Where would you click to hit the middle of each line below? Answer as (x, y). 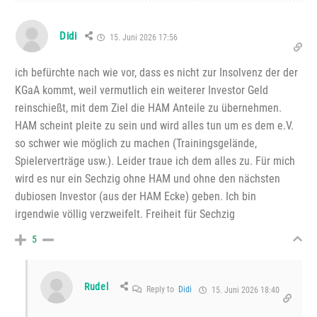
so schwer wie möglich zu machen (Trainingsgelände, (136, 144)
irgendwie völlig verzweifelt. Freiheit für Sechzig (125, 214)
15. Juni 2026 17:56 (142, 38)
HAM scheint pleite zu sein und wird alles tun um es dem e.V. (154, 126)
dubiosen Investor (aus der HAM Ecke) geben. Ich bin (136, 197)
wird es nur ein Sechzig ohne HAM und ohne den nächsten (148, 179)
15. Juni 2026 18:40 (244, 290)
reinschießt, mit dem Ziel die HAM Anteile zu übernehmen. (148, 108)
